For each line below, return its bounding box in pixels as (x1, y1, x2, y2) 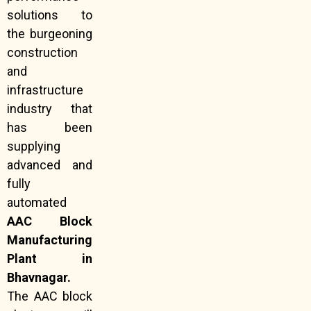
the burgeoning (7, 26, 92, 42)
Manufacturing (7, 233, 92, 248)
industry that (7, 101, 92, 117)
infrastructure (7, 83, 83, 98)
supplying (7, 139, 60, 154)
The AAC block (7, 289, 92, 304)
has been (7, 120, 92, 135)
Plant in (7, 251, 92, 267)
